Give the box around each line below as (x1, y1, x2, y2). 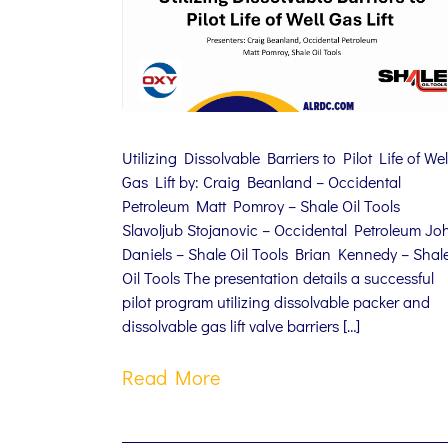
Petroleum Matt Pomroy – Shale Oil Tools (122, 195, 400, 217)
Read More (122, 364, 221, 391)
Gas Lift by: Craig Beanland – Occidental (122, 171, 401, 193)
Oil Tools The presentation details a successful (122, 267, 434, 289)
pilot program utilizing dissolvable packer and (122, 291, 430, 313)
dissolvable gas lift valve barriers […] (122, 315, 360, 337)
